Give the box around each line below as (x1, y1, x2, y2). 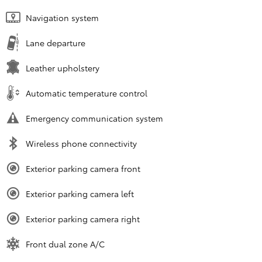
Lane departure (26, 36, 85, 49)
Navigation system (26, 11, 99, 23)
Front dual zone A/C (26, 237, 105, 250)
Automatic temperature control (26, 87, 147, 99)
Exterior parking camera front (26, 162, 140, 174)
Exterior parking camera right (26, 212, 140, 225)
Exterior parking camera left (26, 187, 134, 199)
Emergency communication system (26, 112, 163, 124)
